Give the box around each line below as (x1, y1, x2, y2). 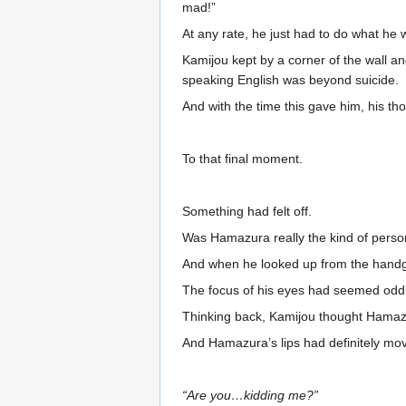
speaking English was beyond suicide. (182, 72, 399, 87)
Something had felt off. (182, 204, 312, 218)
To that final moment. (182, 151, 303, 166)
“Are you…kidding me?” (182, 388, 318, 402)
